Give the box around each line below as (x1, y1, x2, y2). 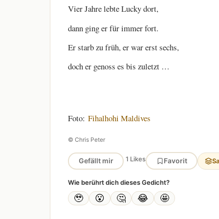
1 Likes (126, 154, 146, 163)
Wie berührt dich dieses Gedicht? (68, 178, 170, 187)
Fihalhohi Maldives (88, 112, 151, 124)
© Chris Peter (68, 136, 105, 144)
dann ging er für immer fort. (68, 22, 158, 34)
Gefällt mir (78, 156, 113, 165)
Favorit (163, 156, 187, 165)
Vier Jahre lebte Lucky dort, (68, 3, 158, 15)
